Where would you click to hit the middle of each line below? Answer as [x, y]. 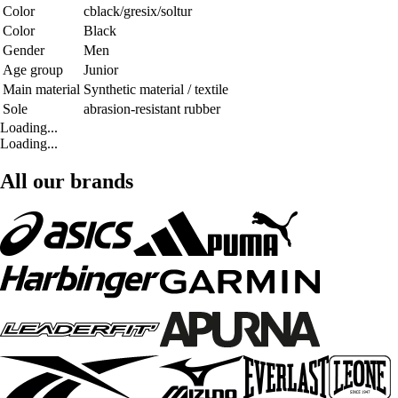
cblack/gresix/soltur [138, 12]
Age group [33, 70]
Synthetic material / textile [156, 90]
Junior [101, 70]
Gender [24, 51]
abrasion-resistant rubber [152, 109]
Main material [41, 90]
